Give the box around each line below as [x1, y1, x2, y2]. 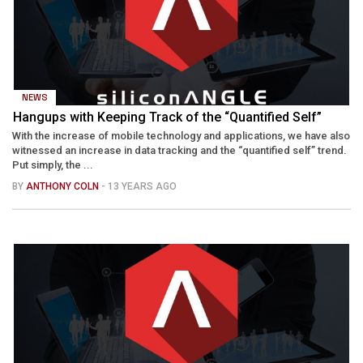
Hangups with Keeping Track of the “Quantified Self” [13, 109, 322, 125]
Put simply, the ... [12, 158, 93, 171]
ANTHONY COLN [26, 180, 101, 192]
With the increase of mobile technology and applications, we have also [12, 129, 350, 142]
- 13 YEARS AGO [101, 180, 177, 192]
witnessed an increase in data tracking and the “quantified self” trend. [12, 143, 347, 156]
